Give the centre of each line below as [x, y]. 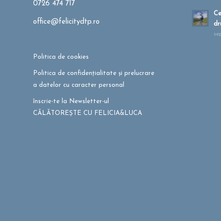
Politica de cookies [61, 57]
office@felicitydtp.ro [66, 22]
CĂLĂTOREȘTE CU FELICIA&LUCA [88, 113]
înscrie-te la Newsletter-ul [71, 101]
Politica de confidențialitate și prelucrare [94, 73]
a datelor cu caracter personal [79, 85]
